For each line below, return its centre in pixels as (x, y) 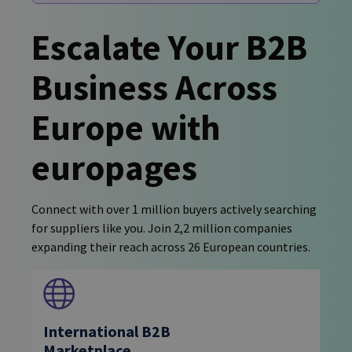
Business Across (154, 87)
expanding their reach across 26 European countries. (171, 246)
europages (114, 167)
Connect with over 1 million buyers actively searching (174, 209)
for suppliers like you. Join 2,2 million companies (162, 227)
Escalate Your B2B (169, 47)
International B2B (107, 332)
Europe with (126, 127)
